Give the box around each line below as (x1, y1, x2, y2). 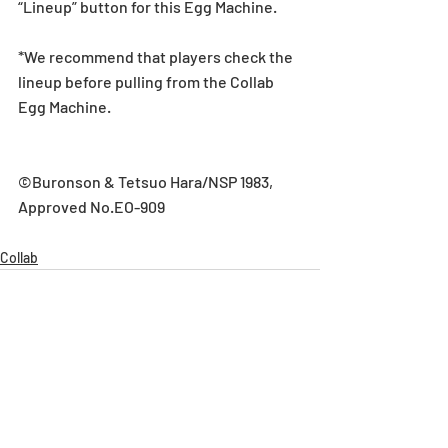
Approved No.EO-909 (18, 197, 165, 216)
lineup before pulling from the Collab (18, 72, 277, 91)
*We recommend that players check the (18, 47, 296, 66)
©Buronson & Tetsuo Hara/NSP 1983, (18, 172, 276, 191)
